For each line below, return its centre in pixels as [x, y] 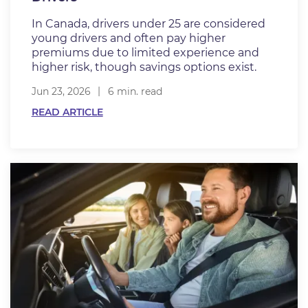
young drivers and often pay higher [128, 38]
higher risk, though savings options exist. [144, 67]
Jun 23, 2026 [61, 91]
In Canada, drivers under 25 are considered [148, 23]
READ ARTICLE [67, 112]
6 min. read [135, 91]
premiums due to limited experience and [145, 52]
